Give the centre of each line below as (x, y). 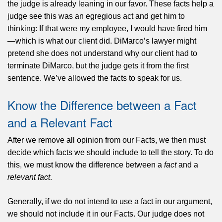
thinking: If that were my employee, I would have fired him (107, 29)
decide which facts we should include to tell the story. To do (111, 153)
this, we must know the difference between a (86, 165)
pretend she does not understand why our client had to (102, 54)
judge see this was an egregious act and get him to (96, 16)
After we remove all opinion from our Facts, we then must (107, 140)
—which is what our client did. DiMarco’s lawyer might (102, 41)
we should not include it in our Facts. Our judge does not (106, 214)
